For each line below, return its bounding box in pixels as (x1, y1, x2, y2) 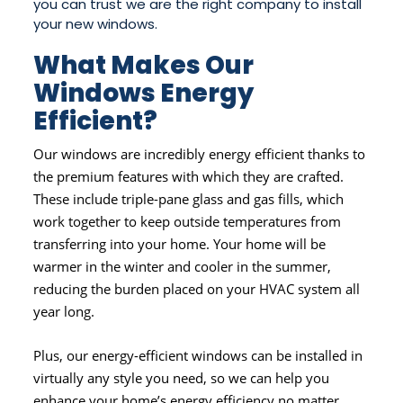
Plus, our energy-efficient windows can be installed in (33, 345, 363, 364)
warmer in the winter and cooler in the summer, (33, 256, 332, 275)
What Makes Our (33, 47, 255, 83)
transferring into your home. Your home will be (33, 234, 327, 253)
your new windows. (33, 13, 158, 33)
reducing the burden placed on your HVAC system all (33, 279, 361, 298)
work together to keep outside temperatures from (33, 211, 342, 230)
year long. (33, 301, 95, 320)
